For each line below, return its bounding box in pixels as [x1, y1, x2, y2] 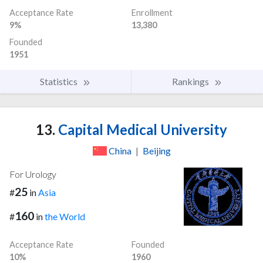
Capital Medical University [55, 120, 227, 138]
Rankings [172, 75, 211, 87]
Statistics [40, 75, 79, 87]
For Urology [9, 168, 56, 180]
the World [45, 210, 85, 222]
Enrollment [131, 7, 173, 18]
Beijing [142, 144, 171, 156]
